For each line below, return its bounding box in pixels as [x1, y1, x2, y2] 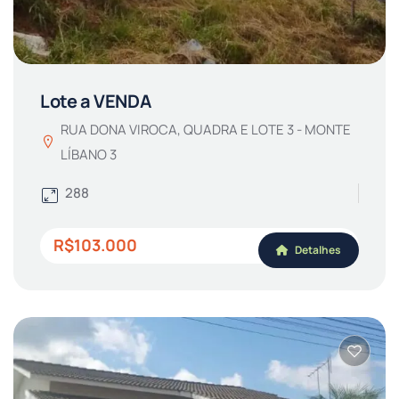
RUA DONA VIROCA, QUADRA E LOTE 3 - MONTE [61, 119, 351, 139]
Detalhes [293, 241, 341, 257]
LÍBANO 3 [61, 144, 117, 164]
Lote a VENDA [40, 88, 151, 113]
